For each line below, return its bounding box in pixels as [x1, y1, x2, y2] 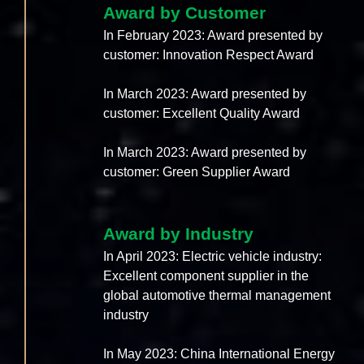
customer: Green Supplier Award [103, 165, 291, 180]
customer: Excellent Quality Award [103, 106, 301, 121]
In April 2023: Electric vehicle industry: [103, 249, 323, 264]
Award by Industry [103, 224, 254, 244]
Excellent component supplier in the [103, 269, 310, 284]
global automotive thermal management [103, 288, 331, 303]
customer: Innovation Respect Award [103, 48, 314, 63]
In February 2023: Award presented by [103, 28, 323, 43]
